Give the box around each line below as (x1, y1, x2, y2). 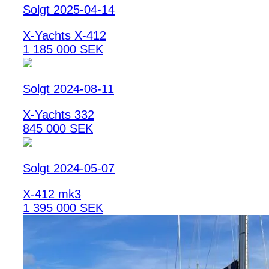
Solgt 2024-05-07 (23, 161, 115, 175)
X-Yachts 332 (23, 107, 94, 121)
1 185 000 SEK (23, 42, 103, 56)
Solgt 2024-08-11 (23, 82, 114, 95)
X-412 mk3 (23, 187, 81, 201)
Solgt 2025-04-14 (23, 2, 115, 16)
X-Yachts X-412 (23, 28, 106, 42)
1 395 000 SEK (23, 201, 103, 214)
